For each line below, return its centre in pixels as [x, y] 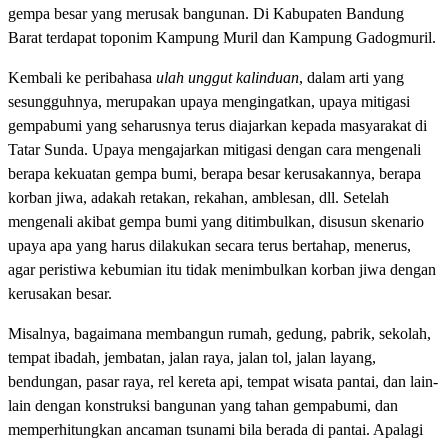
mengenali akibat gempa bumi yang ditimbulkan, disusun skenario [216, 221]
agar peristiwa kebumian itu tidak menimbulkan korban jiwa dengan [222, 269]
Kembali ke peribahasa [82, 77]
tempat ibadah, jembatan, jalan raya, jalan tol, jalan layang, [192, 357]
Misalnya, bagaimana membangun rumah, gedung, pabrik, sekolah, [219, 333]
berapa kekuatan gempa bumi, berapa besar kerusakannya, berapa [214, 173]
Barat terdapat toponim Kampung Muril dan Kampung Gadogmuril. [222, 37]
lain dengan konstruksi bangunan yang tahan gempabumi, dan [203, 405]
